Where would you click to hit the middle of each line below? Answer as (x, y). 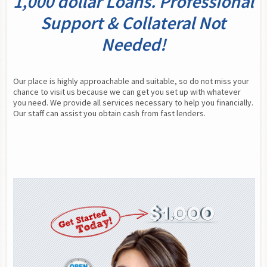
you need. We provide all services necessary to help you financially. (133, 103)
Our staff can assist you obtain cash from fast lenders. (109, 114)
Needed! (133, 44)
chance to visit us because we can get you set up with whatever (127, 92)
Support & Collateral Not (133, 23)
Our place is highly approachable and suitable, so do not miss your (131, 81)
